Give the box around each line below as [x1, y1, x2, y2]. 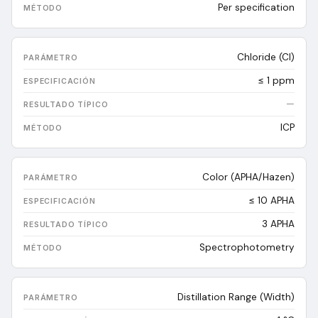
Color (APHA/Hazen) [202, 171, 295, 183]
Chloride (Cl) [237, 51, 295, 63]
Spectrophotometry [199, 241, 295, 253]
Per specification [218, 1, 295, 13]
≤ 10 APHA [248, 194, 295, 207]
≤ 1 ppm [258, 75, 295, 87]
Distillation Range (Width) [177, 291, 295, 303]
